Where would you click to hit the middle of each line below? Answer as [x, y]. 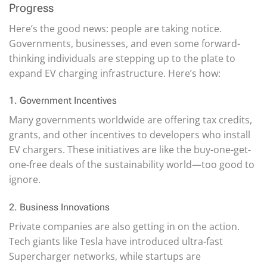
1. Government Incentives [63, 101]
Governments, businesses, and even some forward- [125, 43]
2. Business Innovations [59, 207]
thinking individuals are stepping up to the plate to [122, 58]
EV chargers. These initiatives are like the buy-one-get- [130, 150]
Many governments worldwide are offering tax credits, [131, 120]
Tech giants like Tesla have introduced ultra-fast [116, 242]
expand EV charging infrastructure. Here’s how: [115, 73]
